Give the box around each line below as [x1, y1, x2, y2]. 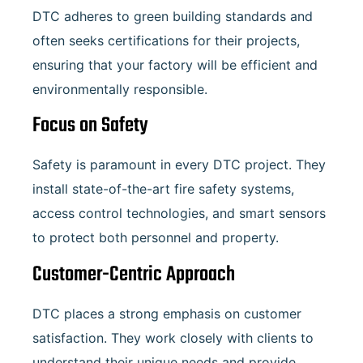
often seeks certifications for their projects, [32, 32, 300, 49]
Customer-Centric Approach [32, 258, 235, 291]
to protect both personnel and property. [32, 229, 279, 246]
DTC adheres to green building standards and [32, 7, 313, 24]
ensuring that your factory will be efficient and [32, 56, 318, 73]
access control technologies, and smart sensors [32, 205, 326, 222]
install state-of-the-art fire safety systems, [32, 181, 294, 198]
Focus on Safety [32, 109, 148, 143]
